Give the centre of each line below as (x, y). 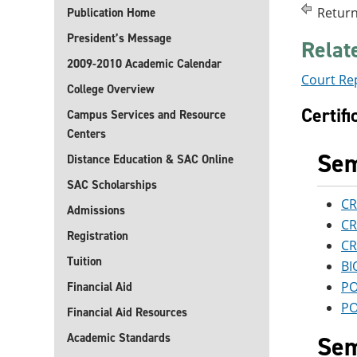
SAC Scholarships (112, 185)
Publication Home (111, 13)
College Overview (111, 89)
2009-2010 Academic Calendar (144, 64)
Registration (98, 236)
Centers (86, 134)
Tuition (84, 261)
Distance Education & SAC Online (150, 159)
